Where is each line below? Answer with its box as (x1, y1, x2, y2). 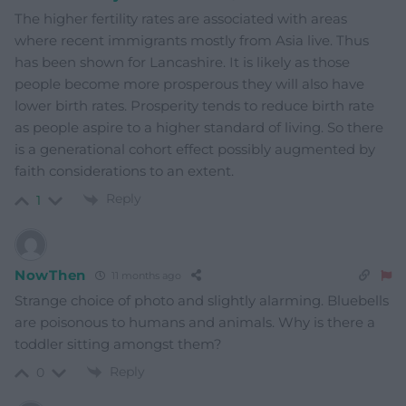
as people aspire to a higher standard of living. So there (14, 119, 383, 137)
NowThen (14, 266, 86, 285)
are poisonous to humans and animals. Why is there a (14, 313, 375, 331)
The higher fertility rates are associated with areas (14, 10, 347, 28)
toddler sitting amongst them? (14, 334, 222, 353)
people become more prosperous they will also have (14, 75, 364, 93)
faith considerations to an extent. (14, 162, 234, 180)
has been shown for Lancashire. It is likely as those (14, 53, 350, 72)
